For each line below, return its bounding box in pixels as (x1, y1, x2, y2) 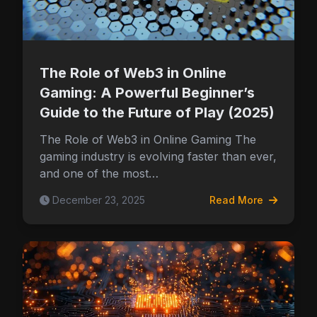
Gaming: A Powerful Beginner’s (40, 84, 255, 101)
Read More (209, 194, 266, 206)
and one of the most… (40, 166, 158, 180)
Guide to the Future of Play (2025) (40, 104, 275, 121)
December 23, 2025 (52, 194, 145, 206)
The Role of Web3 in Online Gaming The (40, 132, 256, 146)
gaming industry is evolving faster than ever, (40, 149, 277, 163)
